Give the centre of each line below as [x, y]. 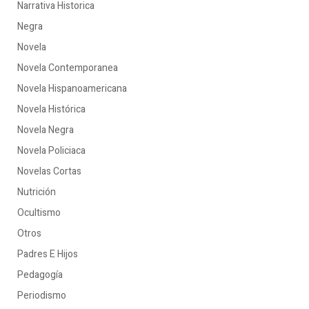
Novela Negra [46, 130]
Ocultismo [39, 213]
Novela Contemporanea [68, 68]
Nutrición [37, 192]
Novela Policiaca [51, 151]
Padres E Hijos [48, 254]
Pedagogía [40, 275]
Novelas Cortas [49, 171]
